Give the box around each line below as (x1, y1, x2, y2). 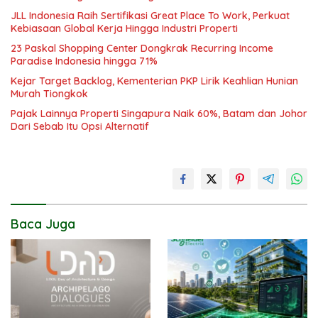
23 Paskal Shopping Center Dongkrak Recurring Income (11, 41, 273, 55)
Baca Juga (11, 215, 75, 232)
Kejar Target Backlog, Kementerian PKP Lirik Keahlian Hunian (11, 74, 298, 87)
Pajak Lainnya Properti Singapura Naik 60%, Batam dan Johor (11, 106, 307, 120)
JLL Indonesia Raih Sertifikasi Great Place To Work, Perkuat (11, 9, 290, 22)
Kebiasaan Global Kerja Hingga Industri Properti (11, 21, 238, 35)
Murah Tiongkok (11, 87, 88, 100)
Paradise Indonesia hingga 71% (11, 54, 158, 67)
